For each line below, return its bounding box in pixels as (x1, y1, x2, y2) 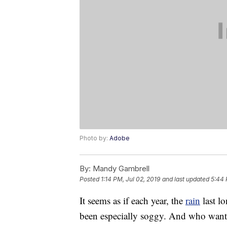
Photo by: (80, 134, 109, 142)
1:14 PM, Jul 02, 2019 (101, 175, 160, 183)
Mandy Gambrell (91, 164, 149, 174)
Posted (80, 175, 101, 183)
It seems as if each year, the (80, 194, 185, 207)
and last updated (162, 175, 209, 183)
